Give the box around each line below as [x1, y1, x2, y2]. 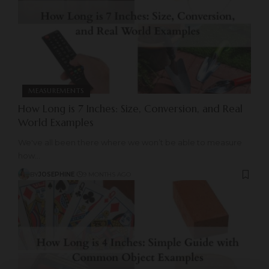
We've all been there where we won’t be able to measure [18, 138, 242, 148]
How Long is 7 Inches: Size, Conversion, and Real [18, 102, 243, 116]
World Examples [18, 116, 94, 130]
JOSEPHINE [38, 170, 74, 178]
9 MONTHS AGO [82, 170, 131, 178]
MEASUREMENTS [28, 86, 85, 95]
